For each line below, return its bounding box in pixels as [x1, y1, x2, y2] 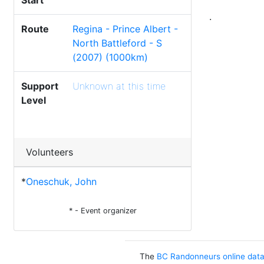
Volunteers [26, 146, 73, 158]
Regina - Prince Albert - [72, 23, 178, 35]
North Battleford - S [72, 37, 162, 49]
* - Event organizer [68, 206, 137, 215]
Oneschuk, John [26, 176, 97, 187]
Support [21, 80, 58, 92]
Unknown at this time [72, 80, 166, 92]
